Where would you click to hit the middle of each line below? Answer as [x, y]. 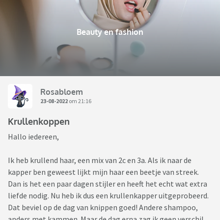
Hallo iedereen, [33, 137]
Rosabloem [62, 92]
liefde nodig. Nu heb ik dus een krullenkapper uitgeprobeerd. [108, 196]
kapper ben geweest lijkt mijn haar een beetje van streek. [103, 172]
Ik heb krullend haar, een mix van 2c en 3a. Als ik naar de [100, 160]
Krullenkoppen [39, 122]
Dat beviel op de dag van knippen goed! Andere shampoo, [103, 207]
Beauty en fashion [110, 32]
